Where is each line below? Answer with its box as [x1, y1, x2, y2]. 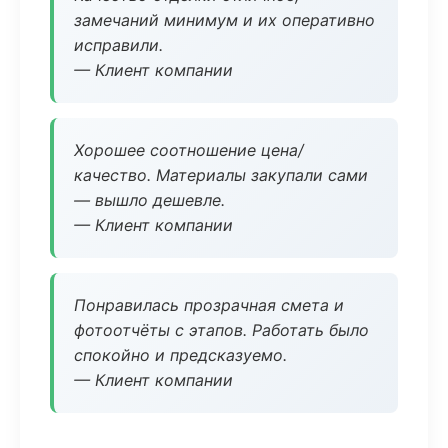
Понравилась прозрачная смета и [74, 295, 344, 315]
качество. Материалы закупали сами [74, 165, 368, 185]
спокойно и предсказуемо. [74, 345, 287, 365]
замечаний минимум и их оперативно [74, 10, 375, 30]
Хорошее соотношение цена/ [74, 140, 304, 160]
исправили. [74, 35, 163, 55]
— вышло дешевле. [74, 190, 225, 210]
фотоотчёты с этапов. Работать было [74, 320, 369, 340]
